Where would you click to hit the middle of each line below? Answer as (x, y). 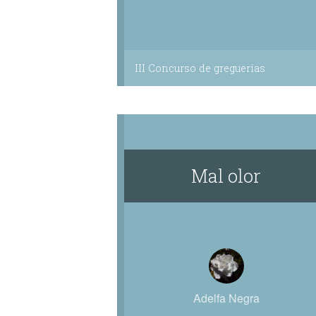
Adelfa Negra (226, 298)
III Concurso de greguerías (200, 68)
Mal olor (226, 176)
